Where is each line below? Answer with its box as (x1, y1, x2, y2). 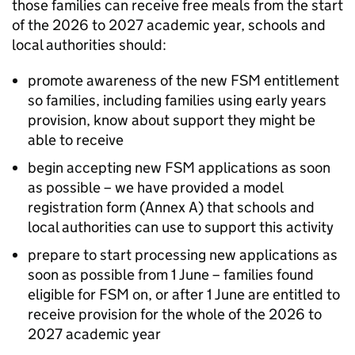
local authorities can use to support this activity (28, 218, 334, 236)
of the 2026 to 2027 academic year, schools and (12, 16, 326, 34)
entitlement (261, 71, 339, 90)
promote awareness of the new (28, 71, 231, 90)
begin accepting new (28, 158, 165, 177)
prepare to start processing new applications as (28, 246, 338, 264)
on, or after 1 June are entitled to (129, 285, 340, 303)
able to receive (28, 131, 124, 149)
